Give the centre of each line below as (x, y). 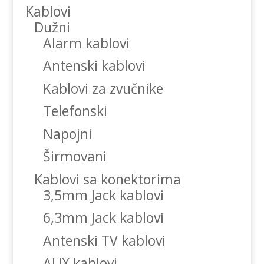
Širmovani (75, 156)
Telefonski (75, 111)
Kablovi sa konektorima (107, 179)
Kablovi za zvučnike (103, 88)
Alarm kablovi (86, 43)
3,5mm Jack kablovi (103, 195)
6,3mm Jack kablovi (103, 218)
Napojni (67, 133)
